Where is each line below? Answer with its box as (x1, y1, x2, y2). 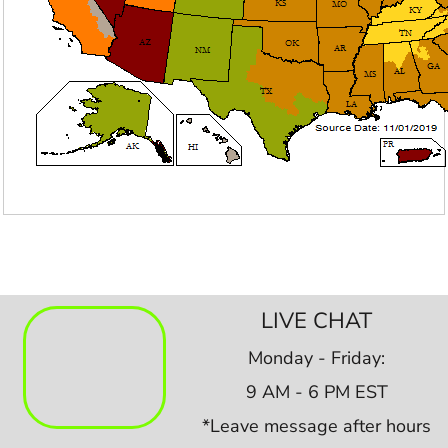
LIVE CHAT (261, 305, 373, 336)
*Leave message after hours (202, 413, 432, 438)
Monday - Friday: (248, 345, 386, 370)
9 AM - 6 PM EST (245, 379, 388, 404)
